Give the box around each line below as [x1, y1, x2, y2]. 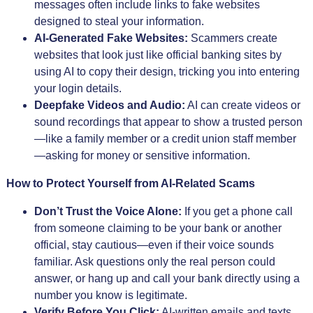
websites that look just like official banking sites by [34, 49, 282, 61]
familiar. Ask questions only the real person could [34, 256, 275, 268]
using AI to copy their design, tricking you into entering [34, 66, 300, 78]
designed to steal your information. [34, 15, 204, 27]
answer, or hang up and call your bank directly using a [34, 272, 300, 284]
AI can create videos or [184, 99, 300, 111]
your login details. [34, 82, 122, 94]
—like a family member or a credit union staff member [34, 133, 296, 145]
